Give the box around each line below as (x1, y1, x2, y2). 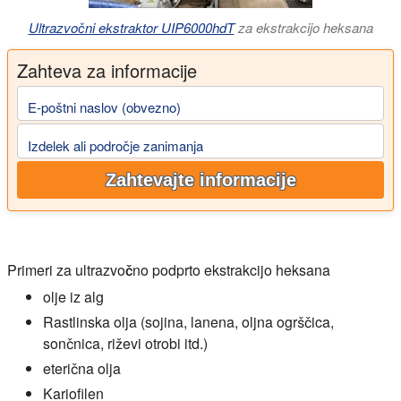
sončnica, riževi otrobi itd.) (43, 333, 208, 354)
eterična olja (43, 358, 121, 380)
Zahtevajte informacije (105, 170, 296, 191)
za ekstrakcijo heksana (234, 17, 373, 37)
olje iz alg (43, 286, 104, 308)
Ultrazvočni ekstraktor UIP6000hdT (28, 17, 235, 37)
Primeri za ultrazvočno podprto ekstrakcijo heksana (7, 260, 330, 281)
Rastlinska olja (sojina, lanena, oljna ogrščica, (43, 311, 334, 333)
